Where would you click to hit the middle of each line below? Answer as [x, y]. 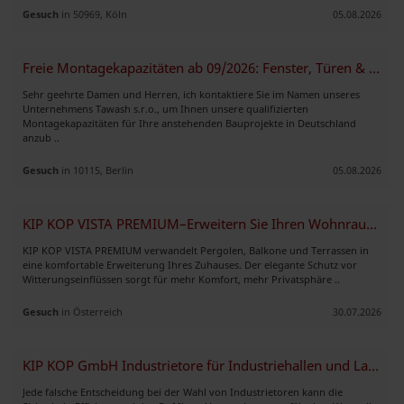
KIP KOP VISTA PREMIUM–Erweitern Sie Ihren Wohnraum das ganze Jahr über [372, 224]
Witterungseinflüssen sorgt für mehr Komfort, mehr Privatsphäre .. [181, 279]
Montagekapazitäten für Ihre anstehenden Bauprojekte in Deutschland [189, 123]
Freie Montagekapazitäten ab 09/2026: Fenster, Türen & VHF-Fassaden [374, 68]
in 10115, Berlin [96, 170]
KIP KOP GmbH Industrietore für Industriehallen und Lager [373, 365]
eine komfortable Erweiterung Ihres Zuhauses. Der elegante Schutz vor [190, 264]
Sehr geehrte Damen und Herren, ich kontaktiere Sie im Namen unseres [191, 94]
